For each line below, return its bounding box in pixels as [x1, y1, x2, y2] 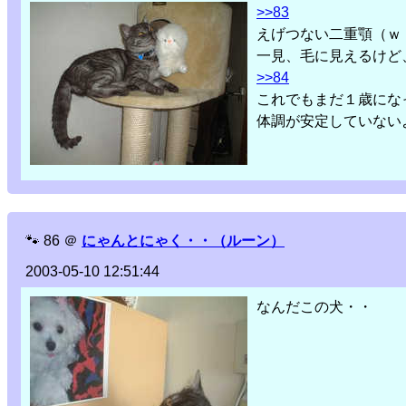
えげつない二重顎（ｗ [256, 26, 401, 43]
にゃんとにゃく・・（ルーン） [82, 233, 285, 249]
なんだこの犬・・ [256, 299, 372, 315]
